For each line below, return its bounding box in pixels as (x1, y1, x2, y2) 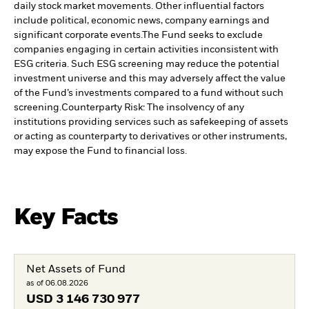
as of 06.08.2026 (26, 279, 88, 287)
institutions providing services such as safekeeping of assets (14, 117, 288, 128)
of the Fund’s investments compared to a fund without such (14, 88, 283, 99)
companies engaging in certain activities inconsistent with (14, 45, 279, 55)
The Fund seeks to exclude (142, 30, 263, 41)
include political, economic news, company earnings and (14, 16, 270, 26)
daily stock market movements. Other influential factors (14, 1, 264, 12)
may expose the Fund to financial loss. (14, 146, 187, 157)
